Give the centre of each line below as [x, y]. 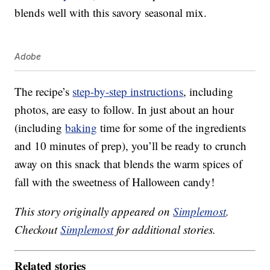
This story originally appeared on [94, 211]
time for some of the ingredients [172, 127]
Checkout [38, 229]
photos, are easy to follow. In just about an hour [124, 109]
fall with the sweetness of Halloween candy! [115, 181]
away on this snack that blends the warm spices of [129, 163]
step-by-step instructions [128, 91]
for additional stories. [165, 229]
